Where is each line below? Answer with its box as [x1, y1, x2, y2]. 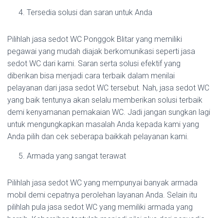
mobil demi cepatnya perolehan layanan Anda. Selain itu [7, 190, 197, 200]
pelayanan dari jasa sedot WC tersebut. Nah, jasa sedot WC [7, 83, 209, 92]
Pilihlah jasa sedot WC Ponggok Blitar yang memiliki [7, 35, 182, 44]
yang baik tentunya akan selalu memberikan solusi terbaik [7, 95, 202, 105]
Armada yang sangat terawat [27, 151, 126, 161]
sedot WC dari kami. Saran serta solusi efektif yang [7, 59, 181, 68]
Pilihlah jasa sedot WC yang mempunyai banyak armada [7, 178, 198, 187]
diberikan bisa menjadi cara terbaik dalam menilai [7, 71, 175, 80]
